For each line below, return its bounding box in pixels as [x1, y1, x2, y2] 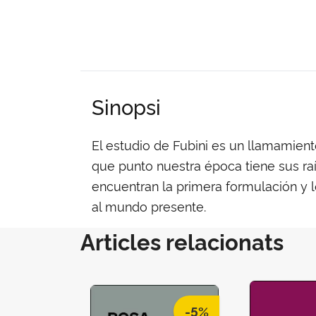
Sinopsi [92, 91, 161, 120]
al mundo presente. [92, 197, 206, 214]
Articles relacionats [80, 225, 284, 256]
